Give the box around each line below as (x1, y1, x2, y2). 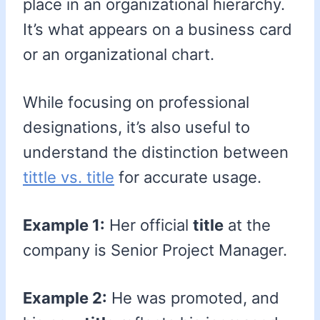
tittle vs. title (23, 168, 114, 187)
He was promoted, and (107, 289, 279, 308)
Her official (105, 216, 193, 235)
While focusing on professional (23, 93, 249, 112)
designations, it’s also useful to (23, 118, 250, 137)
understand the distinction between (23, 143, 289, 162)
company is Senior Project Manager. (23, 241, 287, 260)
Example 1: (23, 216, 105, 235)
